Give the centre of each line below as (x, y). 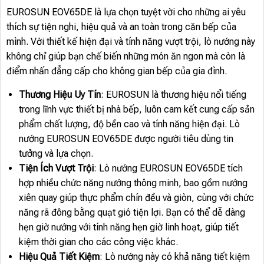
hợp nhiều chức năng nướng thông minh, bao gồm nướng (133, 183)
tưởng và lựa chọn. (56, 153)
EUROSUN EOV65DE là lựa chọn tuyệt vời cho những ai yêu (126, 12)
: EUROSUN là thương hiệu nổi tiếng (173, 94)
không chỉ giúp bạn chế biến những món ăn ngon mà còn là (126, 56)
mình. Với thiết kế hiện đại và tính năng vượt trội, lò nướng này (131, 41)
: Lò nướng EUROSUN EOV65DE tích (168, 168)
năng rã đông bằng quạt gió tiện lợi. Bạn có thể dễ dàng (132, 212)
